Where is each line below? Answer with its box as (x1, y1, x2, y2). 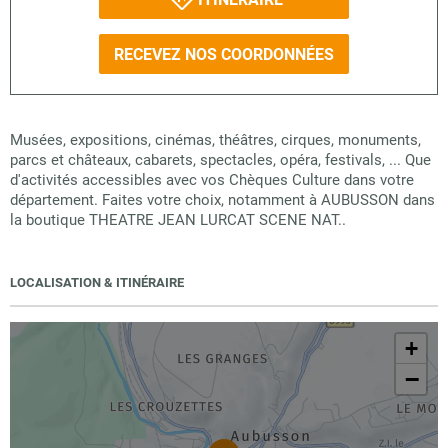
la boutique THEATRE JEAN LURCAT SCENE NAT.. (10, 211, 346, 229)
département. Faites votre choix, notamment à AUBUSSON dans (10, 191, 435, 209)
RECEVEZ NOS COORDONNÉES (114, 44, 334, 64)
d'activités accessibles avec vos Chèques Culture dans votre (10, 171, 414, 189)
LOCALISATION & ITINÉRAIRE (10, 275, 184, 290)
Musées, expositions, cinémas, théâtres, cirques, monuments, (10, 131, 421, 149)
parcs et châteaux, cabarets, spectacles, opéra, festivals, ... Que (10, 151, 431, 169)
